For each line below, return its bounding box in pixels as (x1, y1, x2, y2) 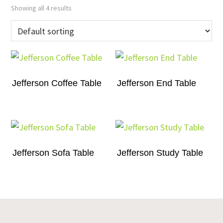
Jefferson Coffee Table (11, 78, 102, 88)
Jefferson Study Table (116, 147, 203, 158)
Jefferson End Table (116, 78, 196, 88)
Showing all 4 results (11, 3, 72, 12)
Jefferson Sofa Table (12, 147, 95, 158)
